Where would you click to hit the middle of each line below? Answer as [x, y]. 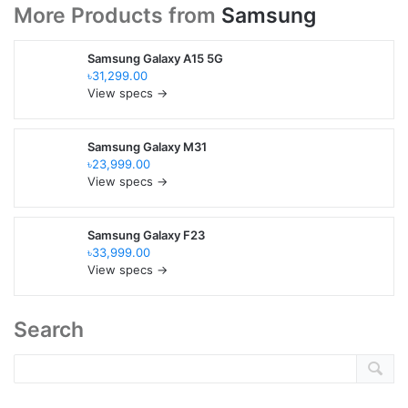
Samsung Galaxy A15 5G [155, 58]
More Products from [117, 15]
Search [49, 329]
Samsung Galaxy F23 [146, 235]
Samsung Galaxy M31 [147, 146]
